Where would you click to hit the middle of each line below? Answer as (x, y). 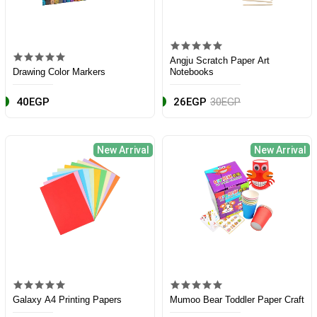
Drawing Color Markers (59, 72)
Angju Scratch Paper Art (220, 61)
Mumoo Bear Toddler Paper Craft (237, 300)
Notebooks (192, 72)
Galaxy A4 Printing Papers (67, 300)
